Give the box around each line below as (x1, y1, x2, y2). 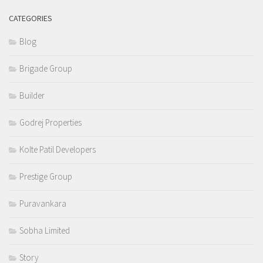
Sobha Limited (19, 224, 70, 236)
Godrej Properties (19, 116, 82, 128)
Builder (19, 89, 45, 101)
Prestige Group (19, 170, 72, 182)
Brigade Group (19, 62, 72, 74)
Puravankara (19, 197, 66, 209)
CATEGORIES (9, 12, 52, 23)
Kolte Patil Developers (19, 143, 96, 155)
